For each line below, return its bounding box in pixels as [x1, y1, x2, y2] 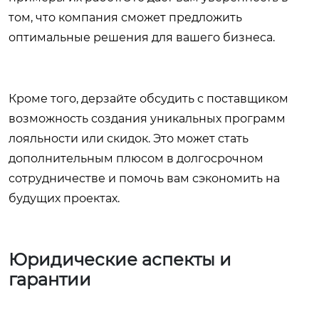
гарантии [9, 269, 91, 291]
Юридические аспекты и [9, 249, 231, 271]
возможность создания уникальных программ [9, 112, 286, 126]
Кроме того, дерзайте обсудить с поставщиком [9, 92, 288, 106]
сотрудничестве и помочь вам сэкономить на [9, 172, 280, 186]
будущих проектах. [9, 192, 120, 206]
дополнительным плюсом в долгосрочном [9, 152, 263, 166]
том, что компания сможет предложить [9, 11, 242, 25]
